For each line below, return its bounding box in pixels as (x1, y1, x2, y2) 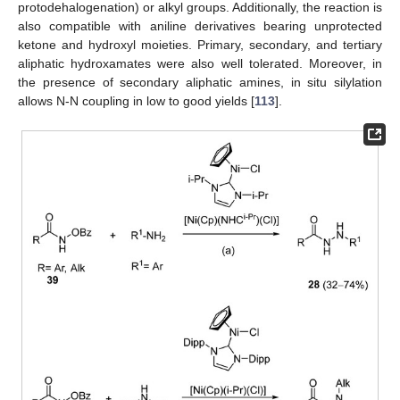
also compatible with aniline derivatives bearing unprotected (18, 18, 382, 33)
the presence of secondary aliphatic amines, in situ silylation (18, 74, 382, 89)
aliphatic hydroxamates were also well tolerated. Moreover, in (18, 55, 382, 71)
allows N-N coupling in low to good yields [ (18, 93, 254, 108)
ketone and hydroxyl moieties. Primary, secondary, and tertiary (18, 37, 382, 52)
